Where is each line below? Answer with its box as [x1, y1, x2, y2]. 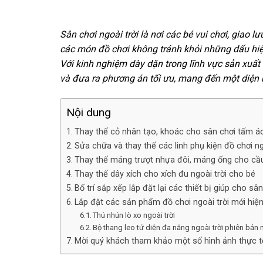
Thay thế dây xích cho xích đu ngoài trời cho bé [74, 168, 255, 179]
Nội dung [66, 106, 111, 120]
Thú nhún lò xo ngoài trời [93, 210, 176, 220]
